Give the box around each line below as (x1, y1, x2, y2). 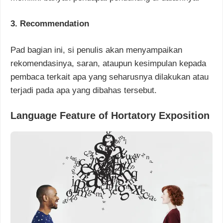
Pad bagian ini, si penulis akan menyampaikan (10, 45, 182, 55)
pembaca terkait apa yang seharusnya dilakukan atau (10, 72, 209, 82)
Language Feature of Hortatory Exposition (10, 110, 210, 121)
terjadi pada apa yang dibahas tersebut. (10, 85, 157, 95)
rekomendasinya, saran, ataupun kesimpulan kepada (10, 58, 206, 68)
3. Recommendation (10, 19, 89, 29)
